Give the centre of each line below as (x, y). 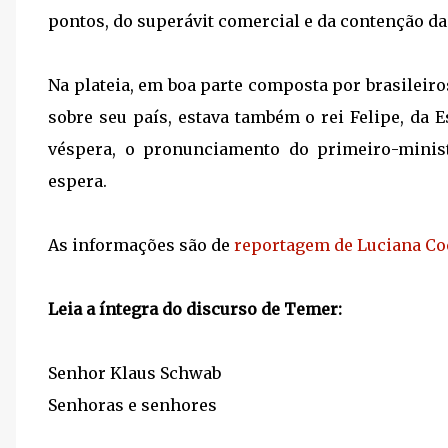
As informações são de (141, 245)
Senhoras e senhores (132, 405)
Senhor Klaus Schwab (134, 373)
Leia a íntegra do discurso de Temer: (195, 309)
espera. (77, 181)
